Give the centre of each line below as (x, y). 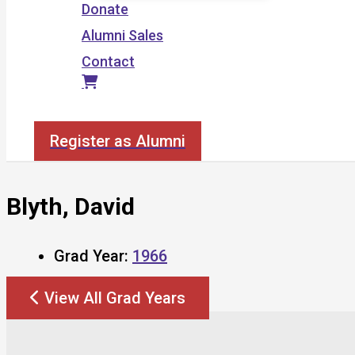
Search (56, 112)
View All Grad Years (115, 298)
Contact (108, 61)
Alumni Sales (122, 35)
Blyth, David (71, 206)
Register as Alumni (118, 141)
